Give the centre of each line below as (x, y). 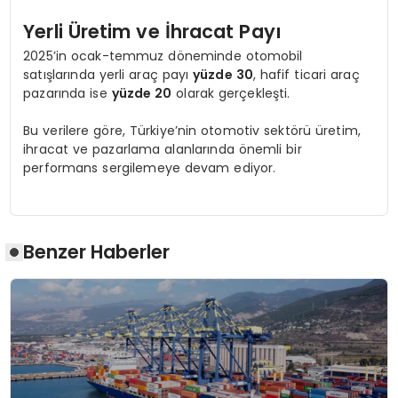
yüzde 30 (223, 75)
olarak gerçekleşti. (231, 94)
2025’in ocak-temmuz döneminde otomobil (163, 56)
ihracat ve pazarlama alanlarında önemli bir (163, 150)
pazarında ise (68, 94)
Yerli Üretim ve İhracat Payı (152, 32)
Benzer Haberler (97, 251)
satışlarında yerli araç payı (108, 75)
